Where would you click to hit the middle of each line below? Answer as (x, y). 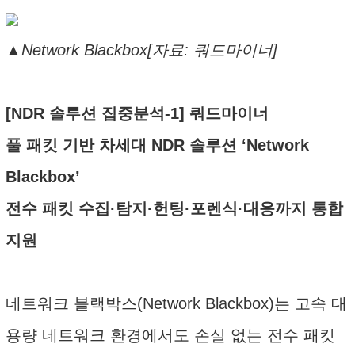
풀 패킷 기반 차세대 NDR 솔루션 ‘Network (157, 145)
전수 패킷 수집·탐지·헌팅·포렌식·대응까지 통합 (174, 208)
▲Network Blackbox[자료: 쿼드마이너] (141, 50)
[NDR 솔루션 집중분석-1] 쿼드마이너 (137, 113)
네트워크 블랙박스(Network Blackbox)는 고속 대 (176, 303)
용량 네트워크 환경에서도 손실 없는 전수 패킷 (170, 335)
